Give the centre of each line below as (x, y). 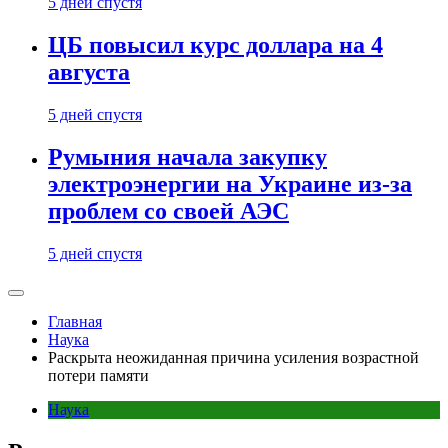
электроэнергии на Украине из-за (230, 184)
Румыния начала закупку (187, 157)
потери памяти (98, 375)
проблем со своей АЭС (168, 211)
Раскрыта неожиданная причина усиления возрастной (233, 357)
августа (89, 72)
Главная (75, 321)
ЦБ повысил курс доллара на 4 (215, 45)
